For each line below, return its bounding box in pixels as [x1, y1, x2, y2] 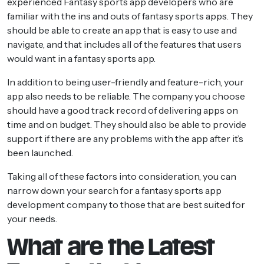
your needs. [7, 212, 57, 225]
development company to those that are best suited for [7, 198, 245, 210]
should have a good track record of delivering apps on [7, 104, 238, 116]
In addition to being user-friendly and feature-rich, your [7, 75, 244, 88]
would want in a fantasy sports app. [7, 52, 156, 64]
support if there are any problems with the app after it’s [7, 132, 243, 144]
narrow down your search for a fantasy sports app [7, 184, 222, 196]
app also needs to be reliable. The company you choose [7, 90, 245, 102]
